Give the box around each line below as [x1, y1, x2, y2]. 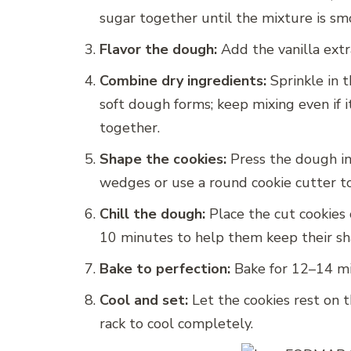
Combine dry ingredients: [100, 71, 266, 91]
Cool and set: [100, 291, 188, 310]
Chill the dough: [100, 204, 205, 224]
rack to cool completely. [100, 314, 253, 334]
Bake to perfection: [100, 259, 230, 279]
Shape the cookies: [100, 150, 226, 169]
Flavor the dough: [100, 40, 217, 60]
